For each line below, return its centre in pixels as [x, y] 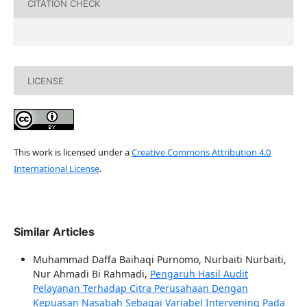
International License [56, 169]
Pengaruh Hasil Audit [199, 274]
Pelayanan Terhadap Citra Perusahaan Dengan [140, 288]
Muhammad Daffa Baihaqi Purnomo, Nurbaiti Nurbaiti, [159, 260]
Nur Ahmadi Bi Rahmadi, [91, 274]
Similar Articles [54, 232]
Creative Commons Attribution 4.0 [201, 152]
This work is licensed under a [72, 152]
